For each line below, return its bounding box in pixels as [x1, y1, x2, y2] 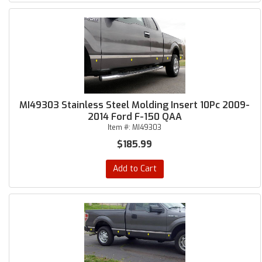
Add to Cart [112, 163, 157, 174]
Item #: [108, 123, 133, 132]
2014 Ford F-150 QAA [87, 111, 182, 123]
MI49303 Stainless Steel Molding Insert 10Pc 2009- [19, 99, 250, 111]
